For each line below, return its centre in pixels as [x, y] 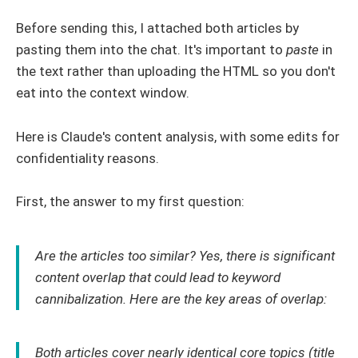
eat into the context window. [103, 93]
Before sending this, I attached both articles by [157, 28]
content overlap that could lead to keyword [158, 277]
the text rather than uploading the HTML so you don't [176, 72]
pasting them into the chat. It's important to [151, 50]
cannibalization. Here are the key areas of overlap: [181, 298]
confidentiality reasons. [88, 158]
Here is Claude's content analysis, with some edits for [178, 136]
